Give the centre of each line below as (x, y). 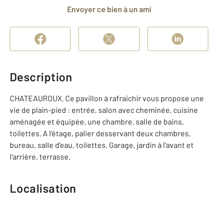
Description (41, 77)
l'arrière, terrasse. (40, 156)
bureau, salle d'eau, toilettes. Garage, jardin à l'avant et (102, 145)
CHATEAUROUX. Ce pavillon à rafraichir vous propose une (107, 98)
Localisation (43, 188)
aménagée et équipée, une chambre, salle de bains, (97, 121)
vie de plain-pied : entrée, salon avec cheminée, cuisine (104, 110)
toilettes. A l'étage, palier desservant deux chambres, (100, 133)
